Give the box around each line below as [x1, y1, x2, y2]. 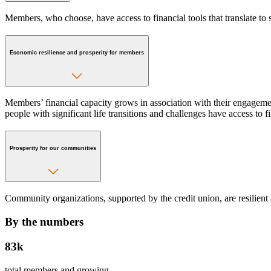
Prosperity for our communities [10, 145, 96, 151]
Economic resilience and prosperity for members [10, 49, 144, 56]
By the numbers [5, 215, 83, 229]
